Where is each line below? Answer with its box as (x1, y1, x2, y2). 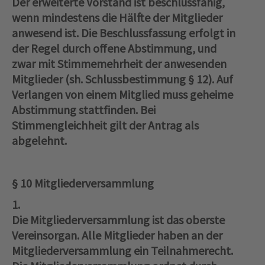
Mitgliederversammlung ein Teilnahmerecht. (12, 243, 233, 258)
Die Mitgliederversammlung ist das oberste (12, 212, 225, 228)
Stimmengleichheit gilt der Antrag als (12, 118, 199, 133)
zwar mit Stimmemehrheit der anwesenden (12, 56, 227, 72)
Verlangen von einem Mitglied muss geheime (12, 87, 233, 102)
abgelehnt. (12, 133, 67, 148)
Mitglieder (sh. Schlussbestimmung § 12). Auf (12, 72, 233, 87)
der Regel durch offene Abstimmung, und (12, 41, 216, 56)
